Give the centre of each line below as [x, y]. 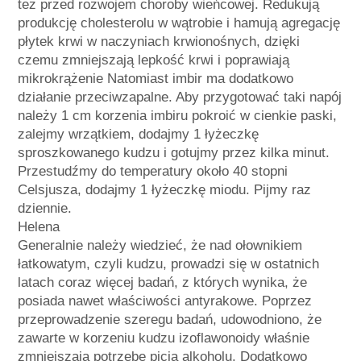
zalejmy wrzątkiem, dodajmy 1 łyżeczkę [138, 135]
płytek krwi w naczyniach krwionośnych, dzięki [159, 42]
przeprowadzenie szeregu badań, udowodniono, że [170, 320]
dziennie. [45, 209]
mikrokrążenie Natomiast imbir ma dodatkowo [156, 79]
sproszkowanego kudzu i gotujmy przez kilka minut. [174, 153]
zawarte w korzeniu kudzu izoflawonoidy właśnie [164, 338]
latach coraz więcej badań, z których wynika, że [162, 283]
